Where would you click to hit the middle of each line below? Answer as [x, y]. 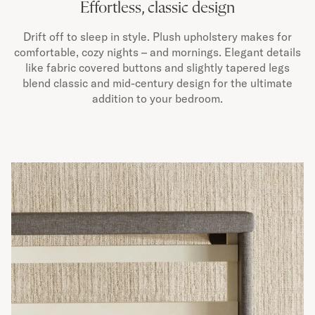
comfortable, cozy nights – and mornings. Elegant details [157, 52]
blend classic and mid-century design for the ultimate [157, 83]
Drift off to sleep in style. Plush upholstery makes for [157, 37]
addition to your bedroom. [157, 98]
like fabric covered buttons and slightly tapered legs [157, 67]
